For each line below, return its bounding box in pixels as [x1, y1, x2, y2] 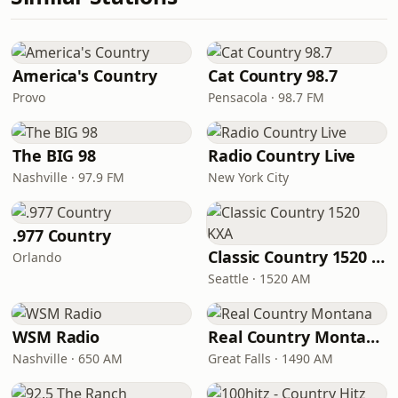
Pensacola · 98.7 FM [208, 89, 324, 106]
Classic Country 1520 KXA [371, 246, 386, 267]
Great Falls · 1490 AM [208, 350, 333, 367]
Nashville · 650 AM [12, 350, 123, 367]
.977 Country [12, 225, 111, 246]
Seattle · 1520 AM [208, 270, 311, 287]
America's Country [12, 65, 157, 86]
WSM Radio [12, 326, 100, 347]
